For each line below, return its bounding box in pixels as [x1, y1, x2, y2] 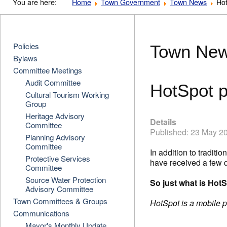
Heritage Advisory [25, 110, 85, 121]
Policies [13, 41, 40, 51]
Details [150, 116, 177, 128]
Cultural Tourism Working [25, 89, 109, 100]
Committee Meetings [13, 65, 83, 75]
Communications [13, 208, 70, 218]
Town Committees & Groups [13, 196, 108, 206]
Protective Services [25, 153, 90, 164]
